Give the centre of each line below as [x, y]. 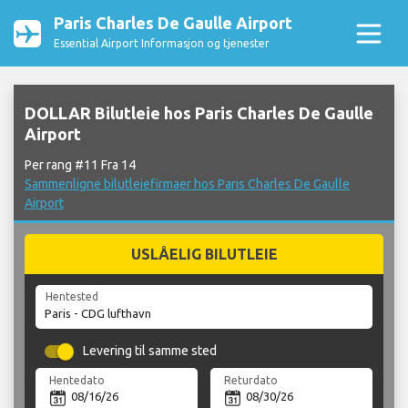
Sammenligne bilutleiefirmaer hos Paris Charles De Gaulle [187, 184]
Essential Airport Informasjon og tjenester [162, 43]
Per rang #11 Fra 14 [80, 165]
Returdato [251, 380]
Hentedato [77, 380]
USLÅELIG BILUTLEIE [204, 255]
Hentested [71, 297]
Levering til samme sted [150, 351]
